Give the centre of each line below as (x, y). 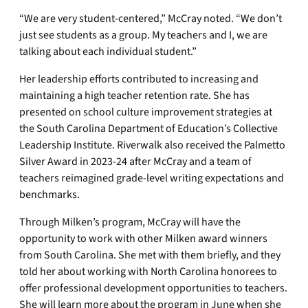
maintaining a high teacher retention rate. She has (134, 96)
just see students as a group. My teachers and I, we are (143, 35)
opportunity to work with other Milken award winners (143, 239)
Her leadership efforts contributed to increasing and (139, 79)
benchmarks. (49, 195)
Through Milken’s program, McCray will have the (130, 222)
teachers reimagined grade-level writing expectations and (152, 178)
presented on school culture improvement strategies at (146, 112)
